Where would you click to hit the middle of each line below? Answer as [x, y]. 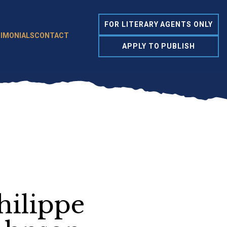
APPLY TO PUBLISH [159, 46]
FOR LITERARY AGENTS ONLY [159, 25]
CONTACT [52, 36]
